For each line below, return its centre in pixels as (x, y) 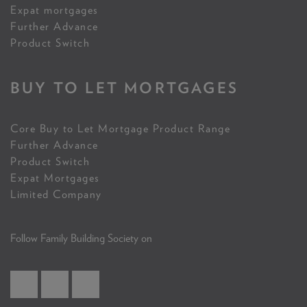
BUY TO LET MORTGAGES (125, 88)
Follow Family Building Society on (81, 238)
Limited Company (56, 194)
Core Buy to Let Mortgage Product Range (120, 128)
